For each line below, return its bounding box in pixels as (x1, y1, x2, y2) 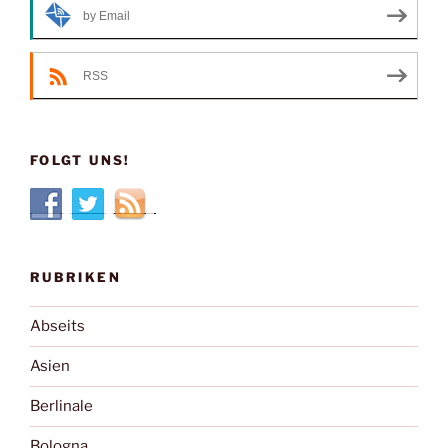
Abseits (30, 317, 85, 336)
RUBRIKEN (30, 269, 121, 286)
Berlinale (30, 397, 93, 416)
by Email (83, 8, 130, 23)
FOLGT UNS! (30, 151, 131, 168)
